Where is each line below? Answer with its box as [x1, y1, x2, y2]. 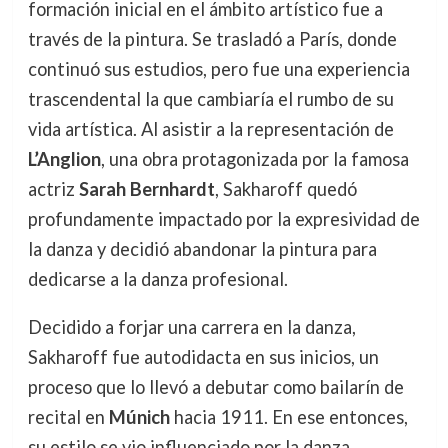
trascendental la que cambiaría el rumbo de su [27, 87, 394, 110]
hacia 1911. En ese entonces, [169, 406, 408, 429]
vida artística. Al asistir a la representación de [27, 117, 394, 140]
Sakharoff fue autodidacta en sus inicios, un [27, 346, 379, 369]
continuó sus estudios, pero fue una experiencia [27, 57, 410, 80]
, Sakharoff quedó [214, 177, 357, 200]
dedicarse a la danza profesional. [27, 267, 288, 290]
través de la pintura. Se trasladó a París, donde [27, 27, 397, 50]
